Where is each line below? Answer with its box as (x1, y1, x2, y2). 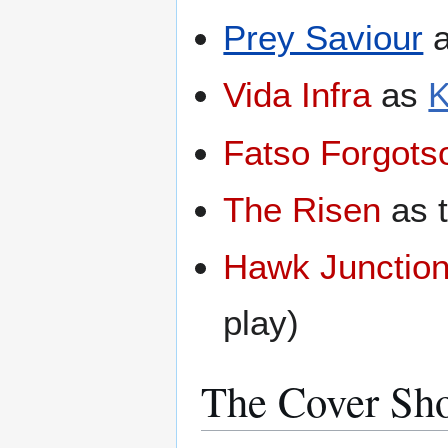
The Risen (223, 190, 382, 230)
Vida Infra (223, 75, 372, 115)
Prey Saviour (223, 17, 424, 57)
